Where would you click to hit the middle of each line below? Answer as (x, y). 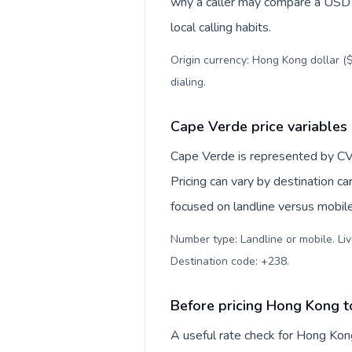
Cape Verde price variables (259, 126)
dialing (187, 82)
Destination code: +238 (229, 261)
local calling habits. (221, 27)
